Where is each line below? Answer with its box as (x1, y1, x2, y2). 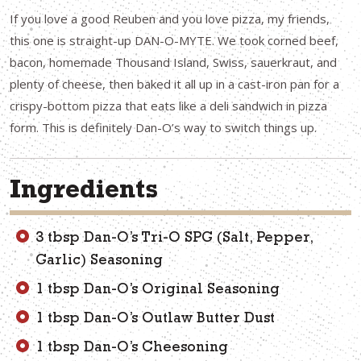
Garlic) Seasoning (35, 255, 163, 270)
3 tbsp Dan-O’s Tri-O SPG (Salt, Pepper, (35, 232, 313, 247)
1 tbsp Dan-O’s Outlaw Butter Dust (35, 313, 275, 328)
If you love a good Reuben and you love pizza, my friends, (10, 10, 330, 27)
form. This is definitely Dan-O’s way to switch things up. (10, 119, 317, 136)
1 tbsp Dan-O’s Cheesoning (35, 342, 228, 357)
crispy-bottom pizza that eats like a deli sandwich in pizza (10, 98, 327, 114)
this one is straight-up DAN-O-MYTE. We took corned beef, (10, 32, 338, 49)
